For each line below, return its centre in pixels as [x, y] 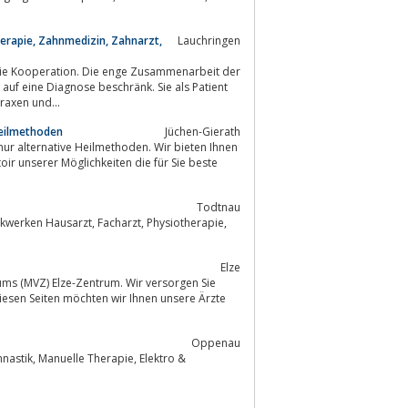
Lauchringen [209, 40]
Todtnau [219, 207]
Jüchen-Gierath [203, 131]
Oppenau [216, 342]
